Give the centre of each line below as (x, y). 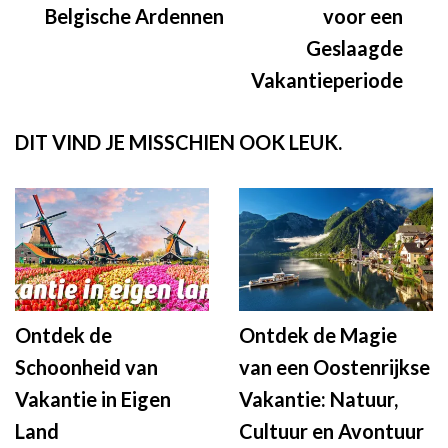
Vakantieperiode (327, 79)
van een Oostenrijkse (334, 366)
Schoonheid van (86, 366)
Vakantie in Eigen (93, 398)
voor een (363, 15)
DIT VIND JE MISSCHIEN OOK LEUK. (178, 141)
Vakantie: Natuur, (318, 398)
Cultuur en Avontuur (331, 430)
